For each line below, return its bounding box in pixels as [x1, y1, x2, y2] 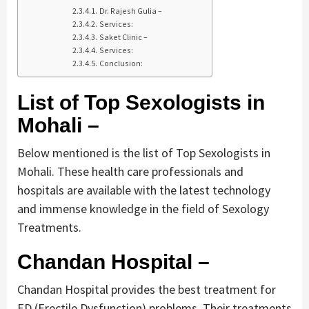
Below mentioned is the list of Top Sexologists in [17, 145, 270, 161]
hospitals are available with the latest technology [17, 182, 270, 199]
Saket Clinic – [99, 32, 148, 43]
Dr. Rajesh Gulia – [99, 6, 162, 17]
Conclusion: [99, 58, 143, 69]
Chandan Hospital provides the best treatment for [17, 281, 276, 298]
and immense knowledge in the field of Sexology [17, 201, 269, 217]
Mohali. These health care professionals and [17, 163, 243, 180]
